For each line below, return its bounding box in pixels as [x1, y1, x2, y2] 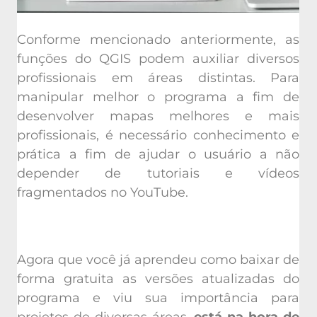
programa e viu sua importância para [17, 287, 299, 304]
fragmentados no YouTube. [17, 182, 188, 198]
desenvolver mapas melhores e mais [17, 105, 299, 122]
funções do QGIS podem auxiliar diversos [17, 48, 299, 64]
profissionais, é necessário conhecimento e [17, 125, 299, 141]
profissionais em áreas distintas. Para [17, 67, 299, 83]
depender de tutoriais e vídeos [17, 163, 299, 179]
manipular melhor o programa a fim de [17, 86, 299, 103]
